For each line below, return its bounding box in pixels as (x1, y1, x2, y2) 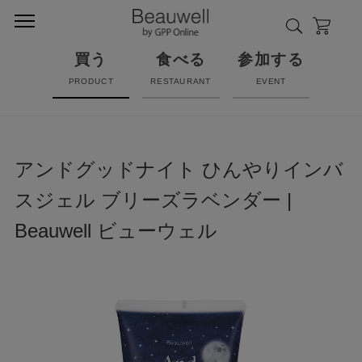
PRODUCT (68, 76, 114, 85)
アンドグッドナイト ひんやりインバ (14, 158, 343, 181)
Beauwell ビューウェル (14, 220, 217, 242)
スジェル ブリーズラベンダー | (14, 189, 292, 212)
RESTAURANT (150, 76, 212, 85)
